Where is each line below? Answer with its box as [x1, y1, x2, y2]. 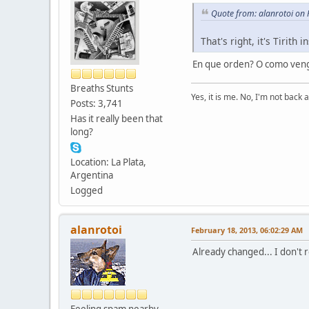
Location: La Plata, [70, 155, 146, 168]
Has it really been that [70, 112, 163, 125]
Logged [70, 183, 103, 197]
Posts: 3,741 [70, 97, 123, 110]
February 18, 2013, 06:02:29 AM [191, 224, 303, 235]
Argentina [70, 168, 113, 181]
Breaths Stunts [70, 81, 133, 94]
